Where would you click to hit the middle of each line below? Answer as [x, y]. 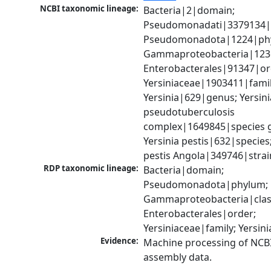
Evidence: [120, 241]
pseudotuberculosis [189, 112]
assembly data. [178, 257]
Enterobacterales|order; [200, 214]
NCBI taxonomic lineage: [90, 9]
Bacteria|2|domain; [189, 11]
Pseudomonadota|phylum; [206, 185]
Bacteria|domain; [184, 170]
